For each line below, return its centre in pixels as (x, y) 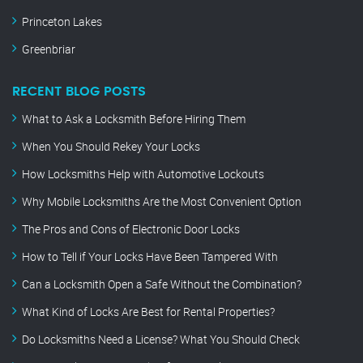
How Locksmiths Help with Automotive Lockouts (143, 174)
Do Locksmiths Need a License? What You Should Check (161, 340)
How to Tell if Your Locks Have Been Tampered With (150, 257)
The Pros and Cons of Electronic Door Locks (131, 229)
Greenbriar (49, 49)
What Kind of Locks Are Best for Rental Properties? (148, 312)
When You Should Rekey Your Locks (111, 147)
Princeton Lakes (62, 22)
